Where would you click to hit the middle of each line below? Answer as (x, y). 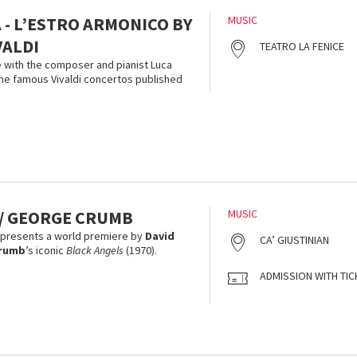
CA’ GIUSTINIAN (294, 240)
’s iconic (45, 250)
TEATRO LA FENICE (302, 46)
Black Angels (94, 250)
